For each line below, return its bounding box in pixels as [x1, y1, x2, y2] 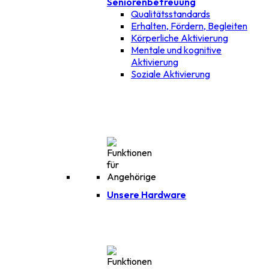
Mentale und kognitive [131, 44, 222, 56]
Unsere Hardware [107, 189, 186, 201]
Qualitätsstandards [131, 8, 210, 20]
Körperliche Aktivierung [131, 32, 228, 44]
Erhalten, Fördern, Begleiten [131, 20, 247, 32]
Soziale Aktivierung [131, 68, 210, 80]
